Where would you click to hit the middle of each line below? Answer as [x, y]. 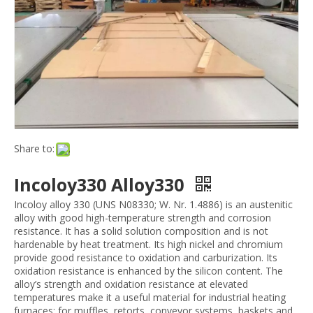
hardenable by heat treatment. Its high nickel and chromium [148, 244]
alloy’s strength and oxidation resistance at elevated [131, 284]
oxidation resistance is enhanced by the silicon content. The [148, 271]
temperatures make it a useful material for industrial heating [150, 297]
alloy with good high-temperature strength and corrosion [143, 218]
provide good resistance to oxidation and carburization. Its [146, 257]
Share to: [34, 148]
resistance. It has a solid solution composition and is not [141, 231]
